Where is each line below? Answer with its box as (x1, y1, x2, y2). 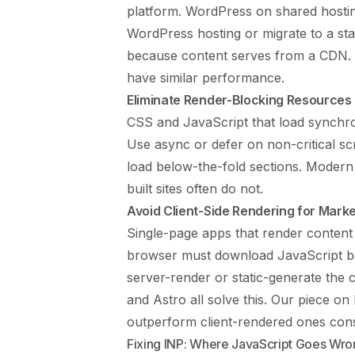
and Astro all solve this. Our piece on (127, 291, 353, 307)
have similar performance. (127, 69, 284, 86)
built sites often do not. (127, 180, 263, 197)
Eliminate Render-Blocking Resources (127, 91, 352, 108)
